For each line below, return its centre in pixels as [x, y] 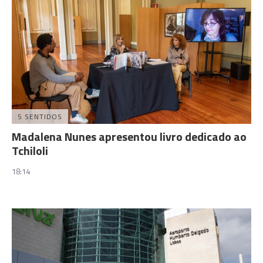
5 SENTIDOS [40, 116]
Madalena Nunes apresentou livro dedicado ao [129, 136]
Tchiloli [30, 150]
